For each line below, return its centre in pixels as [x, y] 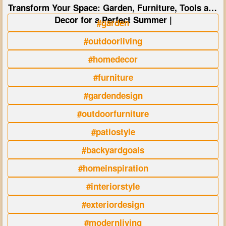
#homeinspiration [113, 168]
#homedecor [113, 59]
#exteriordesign [113, 205]
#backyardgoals [113, 150]
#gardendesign [113, 96]
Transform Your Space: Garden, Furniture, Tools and [113, 8]
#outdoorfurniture [113, 114]
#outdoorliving [113, 41]
